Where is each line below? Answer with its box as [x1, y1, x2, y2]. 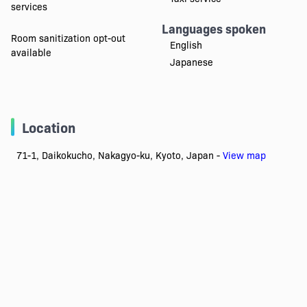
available [10, 45, 51, 60]
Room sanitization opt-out [10, 31, 125, 45]
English [170, 38, 202, 52]
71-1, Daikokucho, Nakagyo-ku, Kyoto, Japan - [16, 148, 223, 162]
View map [222, 148, 266, 162]
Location [21, 117, 75, 137]
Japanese [170, 55, 213, 69]
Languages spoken [162, 20, 266, 38]
